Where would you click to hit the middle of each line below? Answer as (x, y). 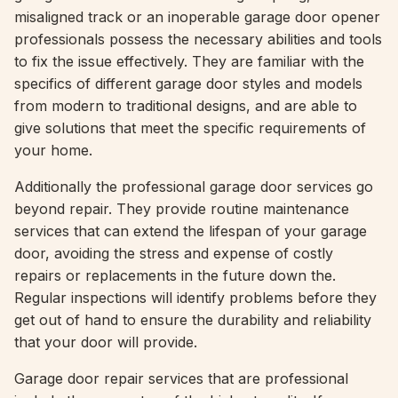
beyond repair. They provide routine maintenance (182, 209)
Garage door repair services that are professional (181, 378)
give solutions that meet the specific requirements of (190, 128)
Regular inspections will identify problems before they (195, 298)
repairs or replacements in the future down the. (175, 275)
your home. (53, 150)
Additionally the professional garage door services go (194, 187)
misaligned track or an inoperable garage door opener (197, 17)
